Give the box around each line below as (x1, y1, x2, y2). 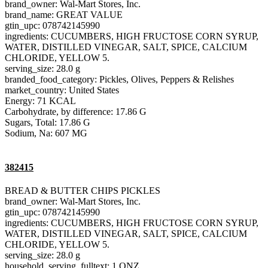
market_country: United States (5, 84, 119, 95)
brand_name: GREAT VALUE (5, 9, 123, 20)
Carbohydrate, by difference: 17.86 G (5, 106, 147, 117)
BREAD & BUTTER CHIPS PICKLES (5, 185, 160, 196)
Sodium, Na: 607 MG (5, 127, 87, 138)
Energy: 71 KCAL (5, 95, 76, 106)
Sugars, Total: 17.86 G (5, 117, 90, 127)
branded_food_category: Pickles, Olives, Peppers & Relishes (5, 74, 234, 84)
